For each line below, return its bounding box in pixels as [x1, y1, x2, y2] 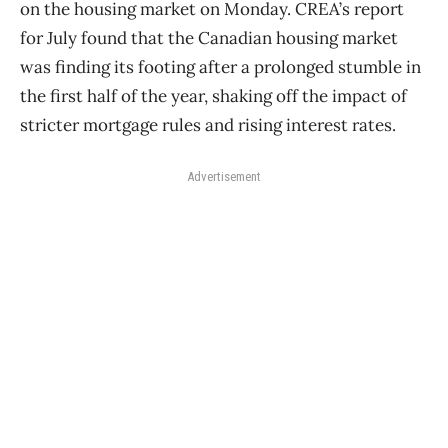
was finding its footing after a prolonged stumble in [20, 56, 421, 79]
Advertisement [187, 169, 261, 185]
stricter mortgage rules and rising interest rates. [20, 114, 396, 137]
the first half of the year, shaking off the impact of [20, 85, 407, 108]
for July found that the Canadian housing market [20, 27, 398, 50]
